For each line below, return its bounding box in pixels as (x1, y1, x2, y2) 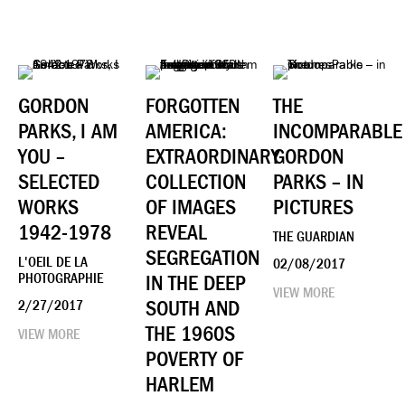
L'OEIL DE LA (18, 253, 88, 270)
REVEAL (146, 219, 208, 245)
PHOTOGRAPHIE (18, 269, 103, 287)
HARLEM (146, 371, 215, 397)
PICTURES (273, 193, 354, 220)
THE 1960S (146, 320, 236, 346)
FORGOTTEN (146, 92, 240, 118)
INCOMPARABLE (273, 118, 403, 144)
